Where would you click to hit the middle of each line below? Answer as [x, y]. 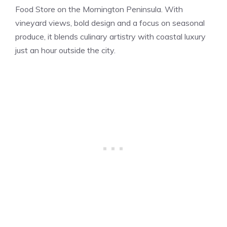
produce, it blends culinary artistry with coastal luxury [110, 36]
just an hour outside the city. [65, 50]
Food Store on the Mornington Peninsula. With [99, 9]
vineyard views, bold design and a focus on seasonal [110, 23]
